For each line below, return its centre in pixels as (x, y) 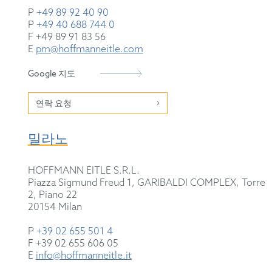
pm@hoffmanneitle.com (89, 49)
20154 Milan (55, 207)
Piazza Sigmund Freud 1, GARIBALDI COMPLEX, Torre (146, 183)
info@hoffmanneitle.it (83, 256)
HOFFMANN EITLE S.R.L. (83, 171)
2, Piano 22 (52, 195)
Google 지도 (51, 74)
